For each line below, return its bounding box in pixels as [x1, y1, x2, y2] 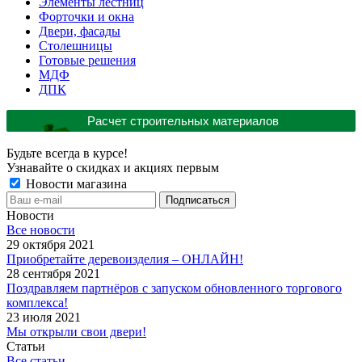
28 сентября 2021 [6, 267, 100, 281]
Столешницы [39, 39, 112, 53]
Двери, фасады [39, 24, 120, 39]
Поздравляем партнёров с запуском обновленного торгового [6, 281, 342, 296]
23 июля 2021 [6, 310, 81, 325]
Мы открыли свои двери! [6, 325, 146, 339]
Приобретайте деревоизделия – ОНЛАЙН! [6, 252, 243, 267]
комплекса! [6, 296, 68, 310]
